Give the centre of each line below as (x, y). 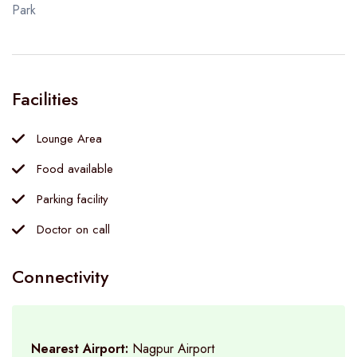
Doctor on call (73, 229)
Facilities (45, 99)
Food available (75, 169)
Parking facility (73, 199)
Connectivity (60, 277)
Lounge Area (69, 139)
